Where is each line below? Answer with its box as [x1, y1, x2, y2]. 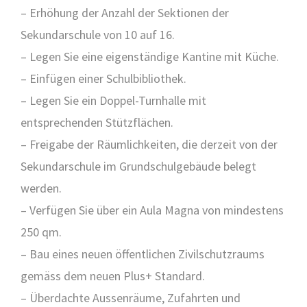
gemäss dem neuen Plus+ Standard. [21, 268, 205, 284]
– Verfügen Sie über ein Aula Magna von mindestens [21, 202, 284, 218]
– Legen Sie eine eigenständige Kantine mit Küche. [21, 49, 279, 64]
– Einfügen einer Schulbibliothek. [21, 71, 186, 86]
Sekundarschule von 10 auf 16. [21, 27, 175, 42]
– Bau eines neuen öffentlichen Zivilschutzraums [21, 246, 265, 262]
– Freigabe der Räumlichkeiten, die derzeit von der [21, 136, 278, 152]
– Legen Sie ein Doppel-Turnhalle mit [21, 93, 206, 108]
